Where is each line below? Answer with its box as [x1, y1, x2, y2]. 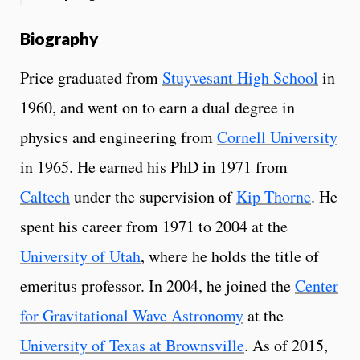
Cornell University [217, 126, 337, 149]
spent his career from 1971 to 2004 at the [20, 215, 288, 238]
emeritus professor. [20, 275, 149, 297]
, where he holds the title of [141, 245, 319, 268]
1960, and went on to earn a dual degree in [20, 96, 295, 119]
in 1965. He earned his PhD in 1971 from [20, 156, 288, 178]
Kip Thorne [236, 186, 311, 208]
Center [295, 275, 338, 297]
